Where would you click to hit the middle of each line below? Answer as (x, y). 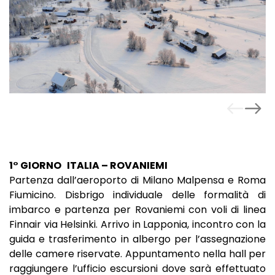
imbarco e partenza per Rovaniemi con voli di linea (137, 209)
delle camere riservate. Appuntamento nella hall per (137, 254)
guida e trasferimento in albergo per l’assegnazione (137, 239)
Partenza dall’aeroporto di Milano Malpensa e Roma (137, 180)
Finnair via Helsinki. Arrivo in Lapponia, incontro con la (137, 224)
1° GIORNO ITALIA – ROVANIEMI (88, 165)
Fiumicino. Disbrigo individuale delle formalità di (137, 195)
